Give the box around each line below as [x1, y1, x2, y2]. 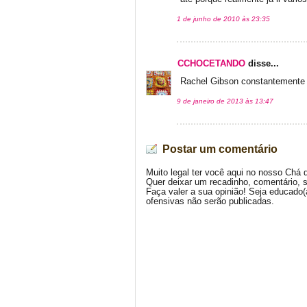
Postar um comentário [162, 143, 278, 156]
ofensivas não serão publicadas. [146, 197, 274, 207]
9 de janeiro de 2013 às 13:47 [177, 97, 273, 106]
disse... [245, 59, 279, 69]
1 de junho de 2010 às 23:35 [177, 15, 270, 23]
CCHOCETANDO [177, 59, 245, 69]
